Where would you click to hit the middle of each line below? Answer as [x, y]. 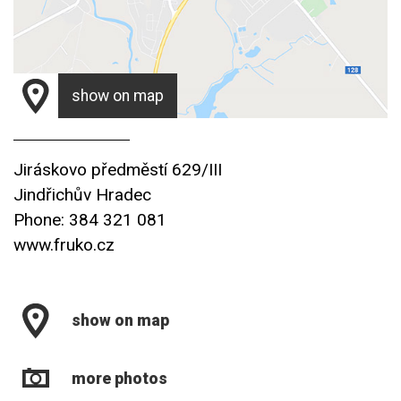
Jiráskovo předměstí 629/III [118, 170]
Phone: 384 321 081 [90, 220]
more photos [119, 379]
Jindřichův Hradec [82, 195]
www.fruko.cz [64, 245]
